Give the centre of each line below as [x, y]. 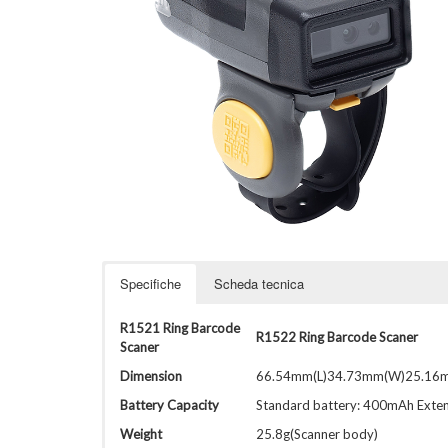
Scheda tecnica [259, 283]
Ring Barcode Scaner [358, 337]
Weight [141, 434]
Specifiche [150, 283]
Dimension [151, 376]
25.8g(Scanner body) [317, 434]
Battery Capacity [169, 405]
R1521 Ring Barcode [180, 328]
